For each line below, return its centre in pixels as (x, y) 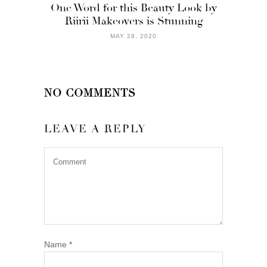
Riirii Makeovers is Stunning (133, 21)
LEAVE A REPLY (95, 128)
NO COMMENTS (90, 93)
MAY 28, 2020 (133, 36)
